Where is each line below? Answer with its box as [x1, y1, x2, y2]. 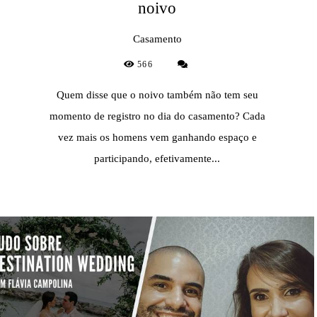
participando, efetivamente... [94, 152, 220, 164]
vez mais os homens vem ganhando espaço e [57, 131, 257, 143]
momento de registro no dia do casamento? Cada [49, 110, 265, 122]
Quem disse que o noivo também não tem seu [56, 88, 258, 100]
